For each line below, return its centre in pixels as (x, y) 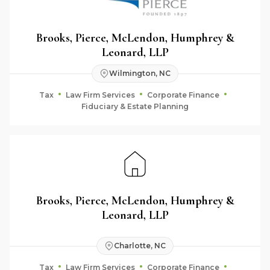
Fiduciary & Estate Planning (135, 106)
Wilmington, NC (140, 73)
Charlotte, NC (140, 246)
